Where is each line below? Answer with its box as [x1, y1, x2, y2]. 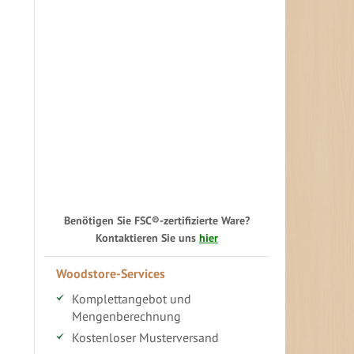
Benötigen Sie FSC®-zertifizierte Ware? [63, 212, 250, 228]
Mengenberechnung [71, 307, 181, 324]
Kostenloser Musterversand [71, 329, 219, 345]
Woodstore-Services [55, 265, 165, 281]
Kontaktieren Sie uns [95, 229, 199, 245]
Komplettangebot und [71, 290, 191, 307]
